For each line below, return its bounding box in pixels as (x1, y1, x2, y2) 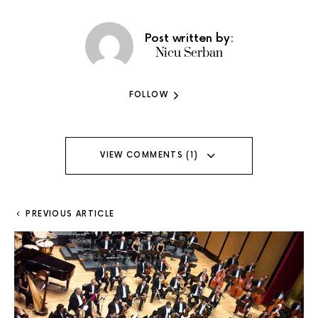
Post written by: (144, 31, 234, 45)
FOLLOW (128, 90, 168, 100)
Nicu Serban (155, 45, 223, 61)
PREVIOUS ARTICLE (26, 209, 115, 219)
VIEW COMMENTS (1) (100, 150, 199, 160)
